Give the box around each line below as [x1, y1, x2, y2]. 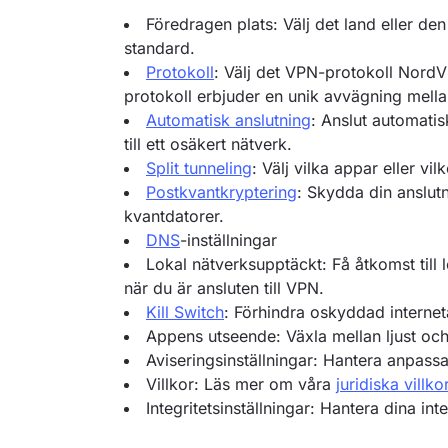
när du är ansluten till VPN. [124, 278, 324, 298]
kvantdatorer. [124, 206, 224, 226]
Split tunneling [146, 158, 252, 178]
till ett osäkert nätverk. [124, 134, 292, 154]
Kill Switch [146, 302, 224, 322]
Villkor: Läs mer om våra [146, 374, 336, 394]
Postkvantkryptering [146, 182, 297, 202]
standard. [124, 38, 195, 58]
